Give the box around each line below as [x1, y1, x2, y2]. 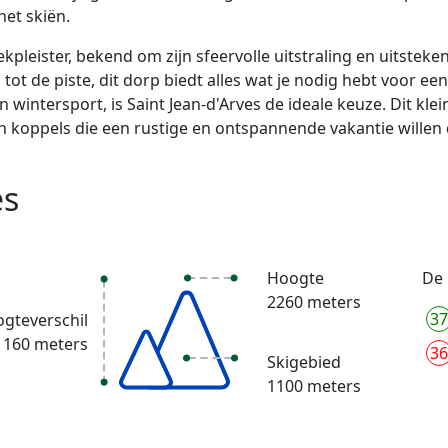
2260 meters [266, 291, 361, 314]
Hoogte [266, 267, 324, 290]
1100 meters [266, 375, 361, 398]
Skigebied [266, 351, 341, 374]
